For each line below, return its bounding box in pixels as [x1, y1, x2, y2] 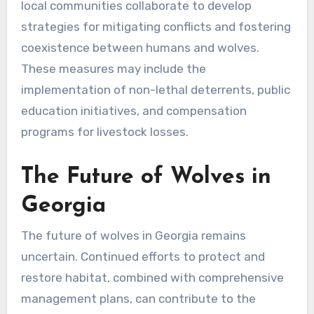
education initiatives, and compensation [20, 103, 247, 118]
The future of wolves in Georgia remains [20, 228, 246, 243]
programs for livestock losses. [20, 124, 189, 139]
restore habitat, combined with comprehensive [20, 271, 284, 285]
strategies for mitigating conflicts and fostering [20, 19, 291, 34]
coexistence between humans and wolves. [20, 40, 259, 55]
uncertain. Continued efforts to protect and [20, 250, 265, 264]
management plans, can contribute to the [20, 292, 256, 306]
